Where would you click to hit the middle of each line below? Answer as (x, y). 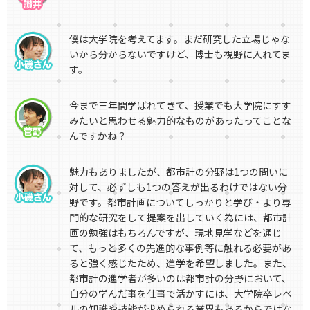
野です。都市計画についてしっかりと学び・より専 (180, 202)
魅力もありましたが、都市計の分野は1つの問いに (179, 172)
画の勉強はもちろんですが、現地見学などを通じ (175, 233)
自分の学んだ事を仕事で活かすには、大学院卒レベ (181, 294)
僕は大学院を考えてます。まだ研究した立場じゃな (180, 39)
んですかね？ (98, 136)
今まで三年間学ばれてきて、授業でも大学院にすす (180, 106)
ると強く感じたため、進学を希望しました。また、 (181, 263)
